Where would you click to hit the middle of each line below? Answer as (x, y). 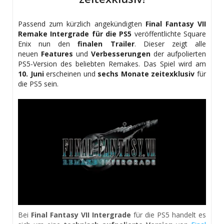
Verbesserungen (121, 54)
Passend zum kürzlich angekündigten (82, 24)
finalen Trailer (106, 44)
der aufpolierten (178, 54)
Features (57, 54)
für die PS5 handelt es (168, 214)
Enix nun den (48, 44)
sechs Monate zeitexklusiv (146, 74)
